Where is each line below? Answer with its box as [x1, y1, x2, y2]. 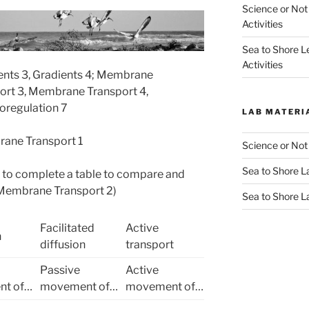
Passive [40, 263, 80, 277]
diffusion [40, 237, 86, 251]
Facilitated [40, 221, 94, 235]
